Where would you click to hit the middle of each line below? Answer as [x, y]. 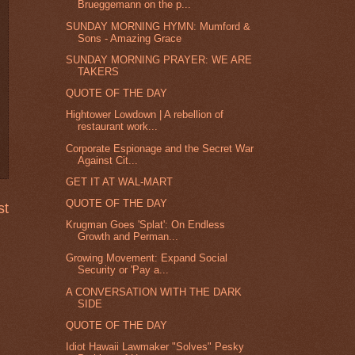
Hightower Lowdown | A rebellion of [145, 115]
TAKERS [99, 71]
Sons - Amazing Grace [130, 38]
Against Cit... [108, 160]
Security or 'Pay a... [124, 270]
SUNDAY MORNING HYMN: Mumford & [158, 26]
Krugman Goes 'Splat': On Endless [146, 225]
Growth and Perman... [128, 237]
